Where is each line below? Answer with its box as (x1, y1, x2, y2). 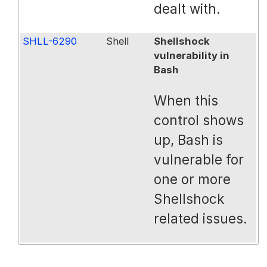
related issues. (154, 210, 248, 226)
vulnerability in (154, 49, 230, 62)
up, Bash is (154, 131, 223, 148)
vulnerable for (154, 151, 244, 167)
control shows (154, 111, 244, 128)
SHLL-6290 (23, 35, 77, 48)
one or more (154, 170, 231, 187)
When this (154, 92, 219, 108)
